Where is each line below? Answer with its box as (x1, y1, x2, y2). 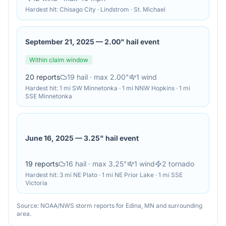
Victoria (25, 179, 47, 187)
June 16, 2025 (25, 133, 74, 142)
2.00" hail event (104, 37, 159, 46)
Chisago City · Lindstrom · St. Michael (60, 6, 165, 13)
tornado (166, 159, 194, 168)
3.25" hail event (84, 133, 139, 142)
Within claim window (29, 56, 88, 64)
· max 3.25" (86, 159, 127, 168)
